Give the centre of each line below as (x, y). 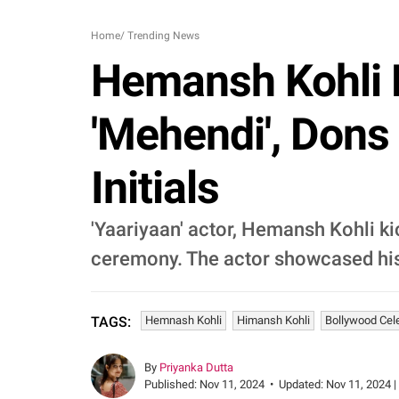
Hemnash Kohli (183, 320)
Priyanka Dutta (196, 367)
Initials (155, 188)
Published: (172, 384)
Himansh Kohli (273, 320)
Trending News (163, 36)
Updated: (302, 384)
